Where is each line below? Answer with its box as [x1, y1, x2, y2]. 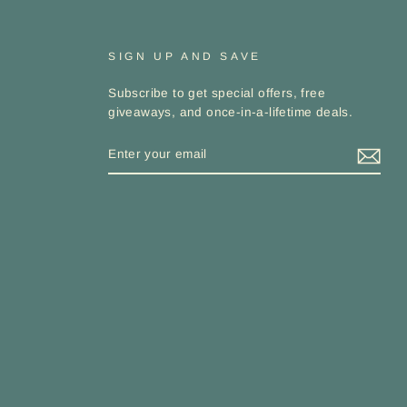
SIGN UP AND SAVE [108, 50, 262, 64]
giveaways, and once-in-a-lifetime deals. [108, 105, 353, 120]
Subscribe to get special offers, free [108, 86, 326, 101]
